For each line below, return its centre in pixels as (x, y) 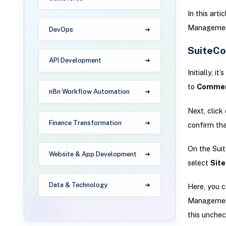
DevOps (61, 29)
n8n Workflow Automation (90, 92)
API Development (75, 61)
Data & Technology (78, 185)
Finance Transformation (86, 123)
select (199, 162)
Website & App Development (93, 154)
